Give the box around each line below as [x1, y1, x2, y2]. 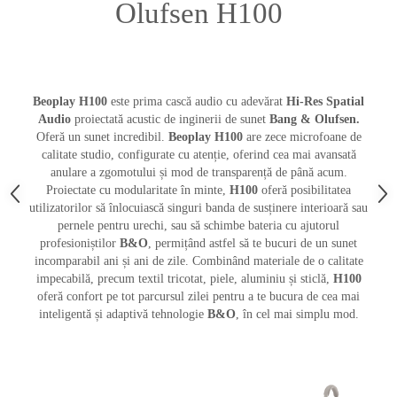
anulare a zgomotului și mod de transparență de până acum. [50, 166, 347, 180]
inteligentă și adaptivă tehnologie [38, 307, 207, 322]
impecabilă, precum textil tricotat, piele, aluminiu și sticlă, [35, 272, 330, 286]
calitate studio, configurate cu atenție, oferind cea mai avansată [41, 148, 356, 162]
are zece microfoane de [242, 130, 362, 144]
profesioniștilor [40, 237, 116, 251]
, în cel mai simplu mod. [235, 307, 359, 322]
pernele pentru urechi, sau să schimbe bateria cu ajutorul [58, 219, 339, 233]
